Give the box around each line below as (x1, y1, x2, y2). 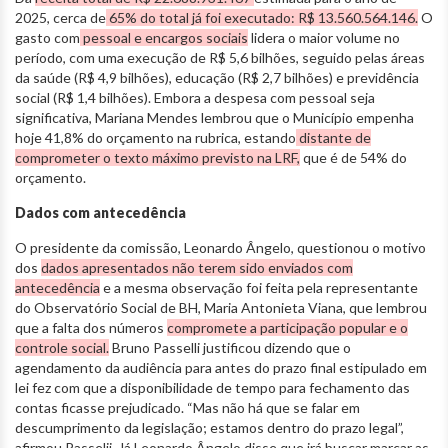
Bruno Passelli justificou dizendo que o (109, 338, 351, 356)
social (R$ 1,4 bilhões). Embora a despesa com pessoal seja (15, 88, 375, 106)
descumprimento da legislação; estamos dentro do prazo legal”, (15, 418, 404, 436)
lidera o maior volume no (248, 28, 400, 46)
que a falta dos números (15, 318, 167, 336)
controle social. (15, 338, 109, 356)
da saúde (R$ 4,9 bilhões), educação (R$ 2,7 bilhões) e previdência (15, 68, 419, 86)
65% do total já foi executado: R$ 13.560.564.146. (106, 8, 418, 26)
